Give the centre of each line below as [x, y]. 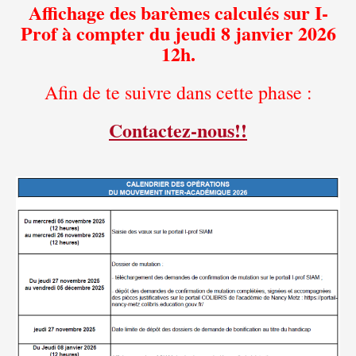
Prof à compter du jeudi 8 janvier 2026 [178, 33]
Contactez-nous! [175, 130]
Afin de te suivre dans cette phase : [178, 92]
